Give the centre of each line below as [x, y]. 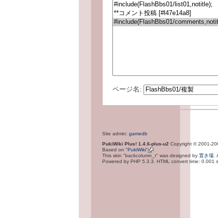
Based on [114, 149]
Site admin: [116, 134]
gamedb [138, 134]
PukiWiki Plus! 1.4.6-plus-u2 [136, 144]
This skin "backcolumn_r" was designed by [151, 155]
